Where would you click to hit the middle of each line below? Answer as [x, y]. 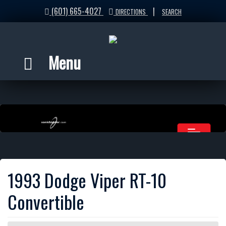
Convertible [46, 202]
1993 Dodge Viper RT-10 [87, 180]
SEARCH [172, 12]
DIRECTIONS [131, 12]
